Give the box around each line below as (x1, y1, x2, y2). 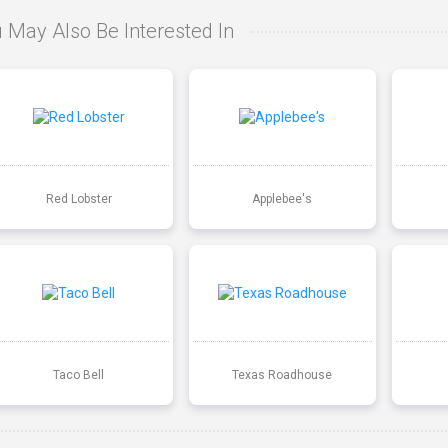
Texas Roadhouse (232, 367, 333, 382)
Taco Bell (53, 367, 105, 382)
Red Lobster (45, 191, 112, 206)
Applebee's (252, 191, 313, 206)
